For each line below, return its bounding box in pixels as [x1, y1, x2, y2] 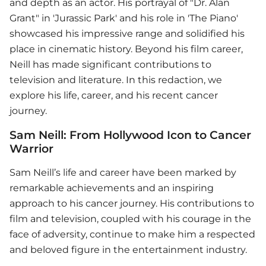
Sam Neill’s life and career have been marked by [9, 166, 236, 178]
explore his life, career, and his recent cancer [9, 89, 218, 101]
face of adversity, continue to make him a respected [9, 228, 255, 240]
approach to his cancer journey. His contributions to [9, 197, 254, 209]
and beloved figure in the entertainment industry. [9, 243, 247, 255]
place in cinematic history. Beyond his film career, [9, 43, 243, 55]
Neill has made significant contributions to [9, 58, 211, 70]
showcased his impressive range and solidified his [9, 27, 245, 39]
